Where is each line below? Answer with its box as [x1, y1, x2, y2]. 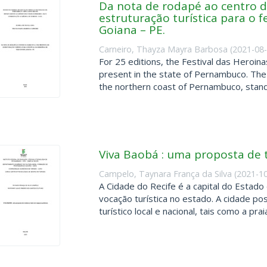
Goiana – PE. [98, 22, 165, 38]
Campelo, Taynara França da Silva [98, 167, 232, 179]
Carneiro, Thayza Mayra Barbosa [98, 43, 228, 55]
